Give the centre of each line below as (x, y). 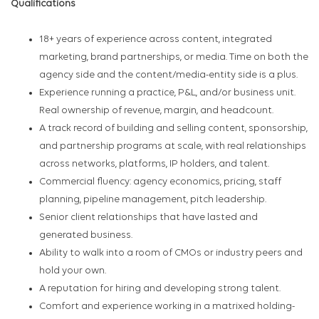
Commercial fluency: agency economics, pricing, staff (160, 182)
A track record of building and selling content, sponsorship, (173, 129)
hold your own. (73, 271)
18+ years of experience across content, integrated (156, 40)
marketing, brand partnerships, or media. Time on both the (174, 58)
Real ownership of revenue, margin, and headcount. (156, 111)
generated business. (86, 236)
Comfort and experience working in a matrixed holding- (167, 307)
